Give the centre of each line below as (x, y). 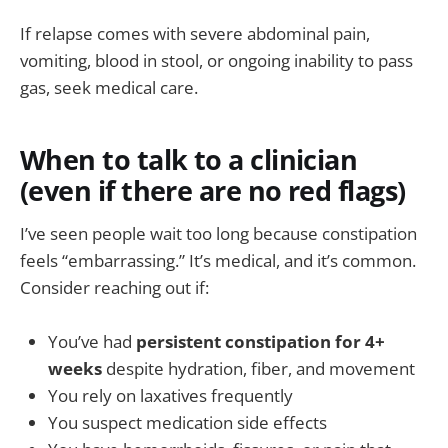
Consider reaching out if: (114, 287)
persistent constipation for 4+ (260, 342)
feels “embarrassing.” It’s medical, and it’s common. (218, 260)
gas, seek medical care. (109, 87)
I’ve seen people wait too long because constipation (218, 233)
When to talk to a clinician (189, 160)
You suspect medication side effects (187, 423)
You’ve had (92, 342)
